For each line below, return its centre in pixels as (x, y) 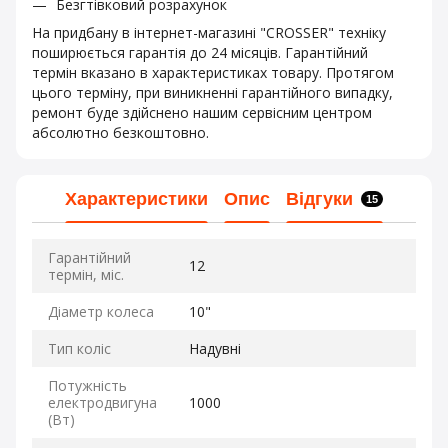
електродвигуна (102, 403)
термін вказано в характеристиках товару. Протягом (213, 73)
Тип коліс (79, 349)
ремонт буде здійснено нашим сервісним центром (202, 113)
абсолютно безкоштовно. (120, 133)
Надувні (215, 349)
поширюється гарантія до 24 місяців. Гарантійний (200, 53)
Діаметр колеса (101, 312)
